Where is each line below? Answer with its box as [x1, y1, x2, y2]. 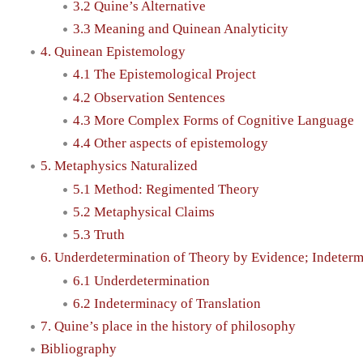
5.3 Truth [73, 227, 125, 243]
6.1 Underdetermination [73, 272, 210, 288]
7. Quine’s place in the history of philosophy [41, 318, 296, 335]
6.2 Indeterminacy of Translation [73, 295, 261, 311]
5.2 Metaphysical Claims [73, 203, 215, 220]
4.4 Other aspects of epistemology [73, 135, 268, 152]
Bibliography [41, 341, 117, 357]
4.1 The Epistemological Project [73, 66, 256, 83]
